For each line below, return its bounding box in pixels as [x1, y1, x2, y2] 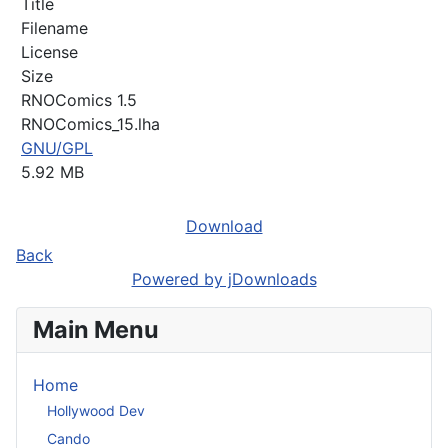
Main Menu [33, 314, 159, 344]
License [21, 41, 78, 62]
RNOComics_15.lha [21, 113, 160, 134]
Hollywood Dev [47, 402, 145, 420]
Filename [21, 17, 88, 38]
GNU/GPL [21, 137, 93, 158]
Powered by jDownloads [131, 268, 317, 289]
